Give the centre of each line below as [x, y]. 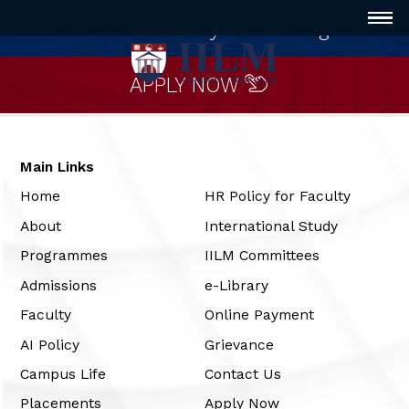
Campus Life [63, 373]
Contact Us [242, 373]
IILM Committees [262, 256]
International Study [271, 225]
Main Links [58, 166]
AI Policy [50, 344]
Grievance [239, 344]
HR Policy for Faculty [277, 196]
